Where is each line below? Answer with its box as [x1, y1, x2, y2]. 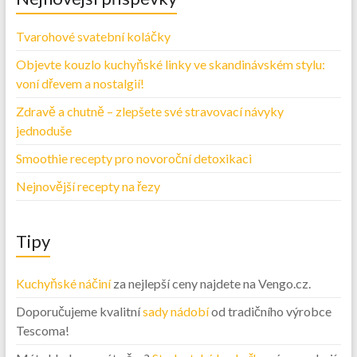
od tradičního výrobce [208, 303, 331, 319]
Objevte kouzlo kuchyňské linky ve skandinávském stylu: [15, 56, 325, 72]
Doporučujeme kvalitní [15, 303, 143, 319]
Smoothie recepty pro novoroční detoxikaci [15, 150, 252, 166]
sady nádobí [142, 303, 209, 319]
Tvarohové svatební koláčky [15, 28, 171, 44]
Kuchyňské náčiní [15, 275, 111, 291]
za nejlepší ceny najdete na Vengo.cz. [110, 275, 311, 291]
